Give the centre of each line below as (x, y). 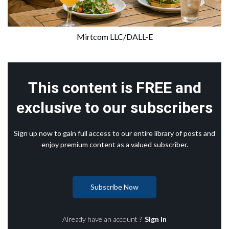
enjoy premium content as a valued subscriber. (114, 144)
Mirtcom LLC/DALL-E (114, 36)
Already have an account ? (104, 219)
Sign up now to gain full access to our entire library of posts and (114, 133)
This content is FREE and (114, 87)
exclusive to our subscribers (114, 107)
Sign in (156, 219)
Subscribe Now (114, 187)
